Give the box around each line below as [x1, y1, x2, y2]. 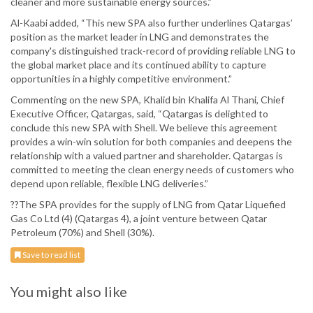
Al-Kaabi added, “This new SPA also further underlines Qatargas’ [10, 17, 293, 29]
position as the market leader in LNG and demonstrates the [10, 31, 269, 43]
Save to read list [21, 249, 80, 261]
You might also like [10, 283, 127, 300]
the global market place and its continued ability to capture [10, 59, 266, 71]
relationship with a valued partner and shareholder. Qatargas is [10, 150, 283, 162]
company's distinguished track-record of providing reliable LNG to [10, 45, 296, 57]
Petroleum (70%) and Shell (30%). [10, 226, 154, 239]
